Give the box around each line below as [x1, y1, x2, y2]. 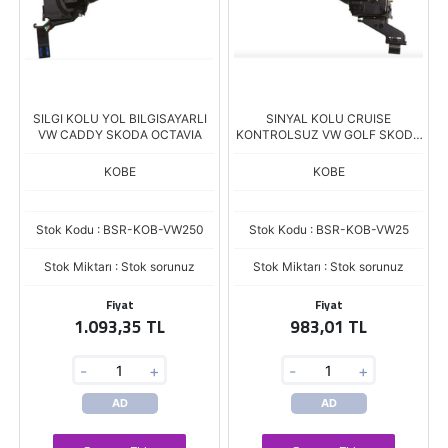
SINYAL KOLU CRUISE [266, 111, 391, 126]
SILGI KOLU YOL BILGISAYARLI [32, 111, 207, 126]
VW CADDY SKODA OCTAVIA [37, 127, 202, 142]
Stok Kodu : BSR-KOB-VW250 [35, 222, 204, 237]
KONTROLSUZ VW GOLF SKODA [236, 127, 421, 142]
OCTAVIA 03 [293, 143, 364, 158]
